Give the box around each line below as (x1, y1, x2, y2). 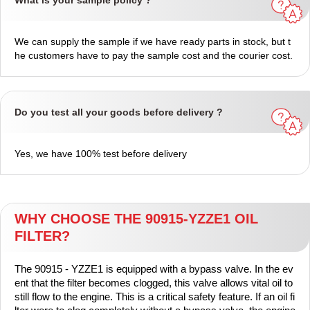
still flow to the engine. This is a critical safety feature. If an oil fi (15, 291, 295, 303)
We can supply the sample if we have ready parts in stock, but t (15, 36, 291, 48)
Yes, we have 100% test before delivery (15, 148, 187, 160)
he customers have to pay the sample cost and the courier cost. (15, 50, 293, 62)
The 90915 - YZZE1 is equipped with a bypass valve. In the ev (15, 263, 293, 275)
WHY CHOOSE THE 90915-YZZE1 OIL (15, 211, 258, 227)
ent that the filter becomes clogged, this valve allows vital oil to (15, 277, 293, 289)
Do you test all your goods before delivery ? (15, 107, 223, 118)
